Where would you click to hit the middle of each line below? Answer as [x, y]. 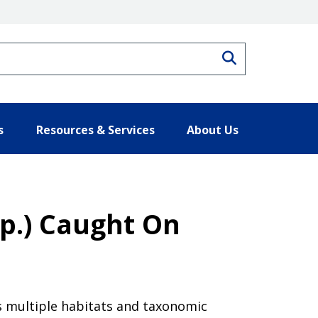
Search [259, 56]
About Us [213, 130]
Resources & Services [95, 130]
